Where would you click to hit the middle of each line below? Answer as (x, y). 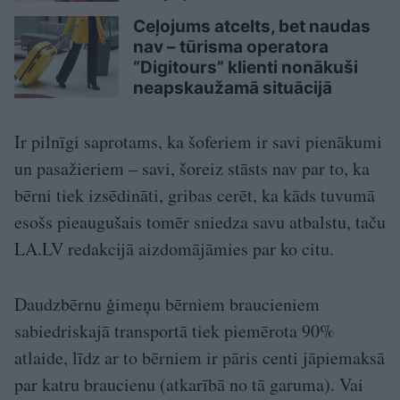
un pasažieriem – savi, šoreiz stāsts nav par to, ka (192, 168)
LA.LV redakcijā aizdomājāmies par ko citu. (174, 248)
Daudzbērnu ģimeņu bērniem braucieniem (167, 304)
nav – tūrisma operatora (231, 46)
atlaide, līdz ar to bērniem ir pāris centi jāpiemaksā (200, 357)
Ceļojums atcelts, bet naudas (252, 26)
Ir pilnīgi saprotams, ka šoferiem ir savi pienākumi (198, 141)
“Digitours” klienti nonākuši (246, 67)
